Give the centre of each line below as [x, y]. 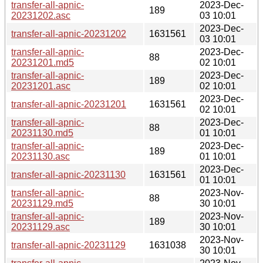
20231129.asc [41, 227]
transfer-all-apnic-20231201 [69, 104]
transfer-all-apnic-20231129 [68, 245]
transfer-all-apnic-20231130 [68, 174]
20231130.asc [41, 156]
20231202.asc [41, 15]
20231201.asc [41, 86]
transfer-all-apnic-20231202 [69, 33]
